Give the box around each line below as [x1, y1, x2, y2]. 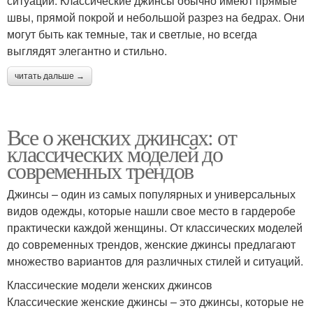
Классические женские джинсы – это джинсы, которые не [7, 293, 304, 310]
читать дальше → [15, 71, 85, 81]
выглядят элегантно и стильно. [7, 42, 167, 59]
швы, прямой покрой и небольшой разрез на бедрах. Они [7, 8, 305, 25]
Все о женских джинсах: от [7, 121, 236, 152]
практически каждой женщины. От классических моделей [7, 219, 303, 235]
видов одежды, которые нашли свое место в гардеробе [7, 202, 296, 219]
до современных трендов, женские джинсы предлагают [7, 235, 296, 252]
